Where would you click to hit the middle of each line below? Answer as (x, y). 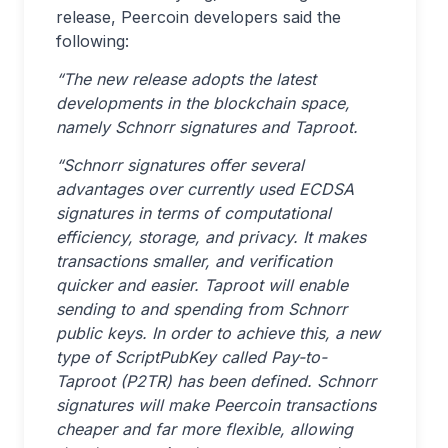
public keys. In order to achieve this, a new (218, 333)
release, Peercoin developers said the (198, 17)
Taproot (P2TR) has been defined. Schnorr (216, 381)
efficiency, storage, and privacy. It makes (211, 237)
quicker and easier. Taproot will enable (202, 285)
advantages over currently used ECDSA (205, 189)
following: (92, 41)
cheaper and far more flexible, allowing (204, 429)
